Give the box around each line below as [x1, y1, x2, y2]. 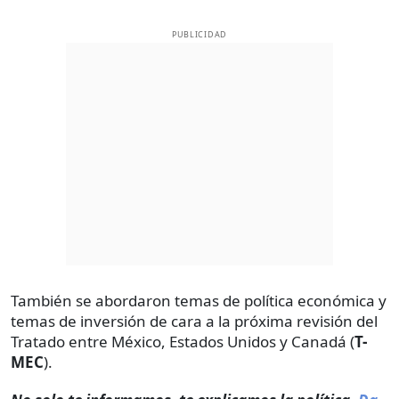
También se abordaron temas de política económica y [11, 290, 387, 312]
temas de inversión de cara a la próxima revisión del [11, 311, 378, 332]
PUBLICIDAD [171, 28, 228, 41]
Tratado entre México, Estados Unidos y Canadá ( [11, 331, 354, 353]
